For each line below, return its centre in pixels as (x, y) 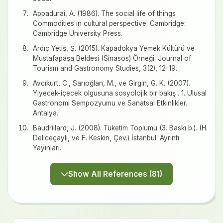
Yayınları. (47, 148)
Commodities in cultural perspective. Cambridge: (109, 24)
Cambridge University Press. (78, 34)
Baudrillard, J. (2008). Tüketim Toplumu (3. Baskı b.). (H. (120, 128)
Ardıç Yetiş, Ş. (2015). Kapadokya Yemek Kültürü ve (114, 49)
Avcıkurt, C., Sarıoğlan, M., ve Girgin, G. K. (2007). (111, 83)
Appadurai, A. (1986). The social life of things (104, 14)
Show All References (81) (156, 174)
